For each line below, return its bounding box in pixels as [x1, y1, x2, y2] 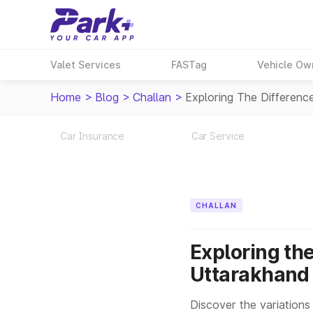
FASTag [171, 59, 208, 71]
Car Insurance [59, 130, 125, 142]
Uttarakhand [190, 263, 310, 286]
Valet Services [50, 59, 121, 71]
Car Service [191, 130, 245, 142]
